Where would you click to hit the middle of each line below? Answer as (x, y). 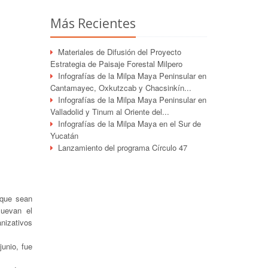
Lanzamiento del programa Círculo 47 (122, 147)
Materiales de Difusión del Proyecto (119, 52)
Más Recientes (93, 23)
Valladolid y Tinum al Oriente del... (109, 112)
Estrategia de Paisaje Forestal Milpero (116, 64)
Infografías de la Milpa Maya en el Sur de (129, 124)
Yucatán (64, 135)
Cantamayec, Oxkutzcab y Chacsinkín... (121, 88)
